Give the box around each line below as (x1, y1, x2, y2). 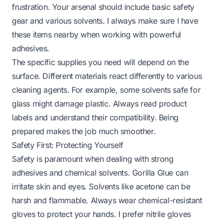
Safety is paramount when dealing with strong (12, 153, 174, 164)
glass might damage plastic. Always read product (12, 98, 187, 109)
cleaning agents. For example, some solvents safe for (12, 84, 201, 95)
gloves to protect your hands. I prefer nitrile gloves (12, 209, 191, 219)
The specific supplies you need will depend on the (12, 57, 189, 67)
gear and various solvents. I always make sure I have (12, 15, 198, 26)
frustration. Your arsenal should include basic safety (12, 1, 194, 12)
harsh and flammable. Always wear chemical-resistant (12, 195, 202, 205)
